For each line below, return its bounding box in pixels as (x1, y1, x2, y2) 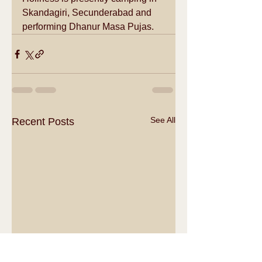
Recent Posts (12, 116, 74, 128)
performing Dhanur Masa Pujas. (22, 22, 154, 32)
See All (150, 115, 175, 125)
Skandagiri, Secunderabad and (22, 8, 154, 18)
